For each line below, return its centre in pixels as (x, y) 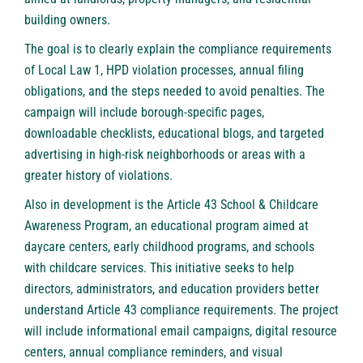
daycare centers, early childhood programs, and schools (169, 247)
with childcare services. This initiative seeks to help (159, 268)
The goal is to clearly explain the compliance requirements (178, 49)
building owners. (67, 20)
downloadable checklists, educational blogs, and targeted (174, 134)
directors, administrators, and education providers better (172, 289)
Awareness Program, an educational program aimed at (167, 226)
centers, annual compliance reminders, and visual (154, 352)
